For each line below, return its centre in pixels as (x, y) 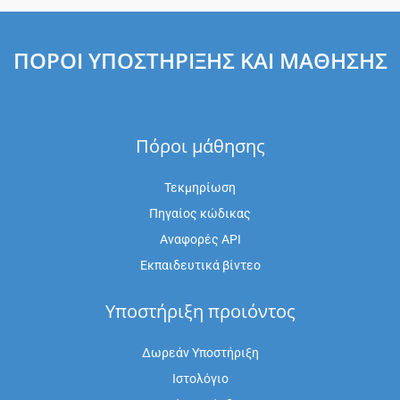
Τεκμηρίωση (200, 188)
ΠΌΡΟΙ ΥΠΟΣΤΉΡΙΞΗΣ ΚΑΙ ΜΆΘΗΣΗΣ (200, 61)
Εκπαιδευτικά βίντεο (200, 266)
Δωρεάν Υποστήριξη (200, 353)
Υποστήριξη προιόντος (200, 312)
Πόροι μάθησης (200, 146)
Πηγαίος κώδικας (200, 214)
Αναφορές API (200, 240)
